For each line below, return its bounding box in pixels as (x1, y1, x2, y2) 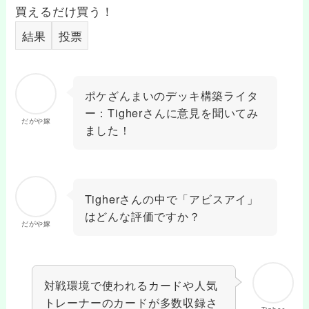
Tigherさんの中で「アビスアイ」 (84, 190, 259, 207)
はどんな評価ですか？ (84, 207, 201, 224)
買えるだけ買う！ (15, 2, 114, 20)
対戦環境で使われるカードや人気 (43, 276, 218, 293)
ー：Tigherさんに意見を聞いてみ (84, 104, 259, 121)
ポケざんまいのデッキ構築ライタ (84, 87, 259, 104)
